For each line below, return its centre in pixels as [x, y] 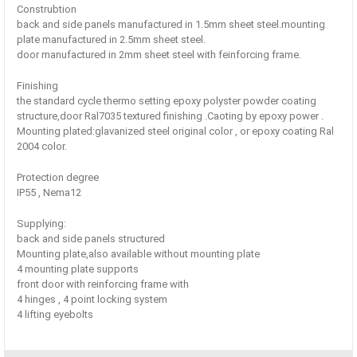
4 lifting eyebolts [55, 315]
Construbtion [47, 10]
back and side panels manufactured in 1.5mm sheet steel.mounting [171, 25]
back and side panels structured [91, 239]
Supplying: [41, 224]
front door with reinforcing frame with [103, 284]
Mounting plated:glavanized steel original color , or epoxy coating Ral [175, 131]
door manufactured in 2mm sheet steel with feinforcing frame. [159, 55]
